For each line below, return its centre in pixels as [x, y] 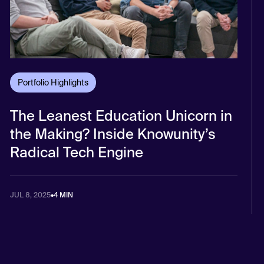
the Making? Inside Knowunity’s [113, 134]
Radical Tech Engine [77, 152]
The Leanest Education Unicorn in [121, 115]
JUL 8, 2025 [31, 195]
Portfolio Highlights [53, 82]
